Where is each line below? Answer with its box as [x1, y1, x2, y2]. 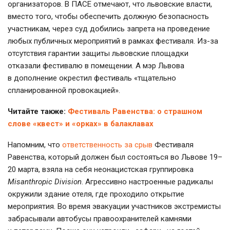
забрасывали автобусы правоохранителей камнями [8, 214, 191, 224]
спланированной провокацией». [8, 86, 120, 95]
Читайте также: [8, 107, 68, 117]
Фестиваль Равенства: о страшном [68, 107, 202, 117]
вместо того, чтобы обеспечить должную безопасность [8, 12, 209, 22]
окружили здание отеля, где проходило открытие [8, 189, 184, 199]
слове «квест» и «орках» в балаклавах [8, 119, 154, 129]
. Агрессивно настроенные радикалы [82, 177, 213, 187]
